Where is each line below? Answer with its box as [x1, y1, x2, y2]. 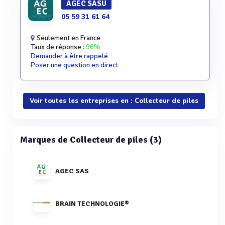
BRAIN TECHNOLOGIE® [55, 199, 129, 208]
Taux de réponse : [31, 43, 86, 52]
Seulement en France [35, 34, 100, 43]
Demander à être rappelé [31, 52, 108, 61]
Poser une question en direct [31, 61, 118, 70]
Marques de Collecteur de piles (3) [20, 134, 162, 145]
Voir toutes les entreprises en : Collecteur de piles [29, 96, 198, 105]
